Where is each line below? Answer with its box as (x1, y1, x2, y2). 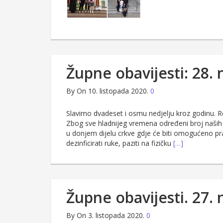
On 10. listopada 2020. (77, 86, 148, 96)
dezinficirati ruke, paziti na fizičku (66, 138, 173, 148)
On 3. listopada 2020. (77, 211, 144, 221)
